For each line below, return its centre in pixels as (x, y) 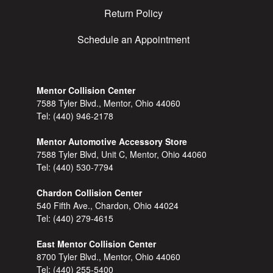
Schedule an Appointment (133, 40)
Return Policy (133, 13)
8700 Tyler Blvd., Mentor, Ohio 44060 (109, 257)
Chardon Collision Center (90, 193)
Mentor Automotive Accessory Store (112, 142)
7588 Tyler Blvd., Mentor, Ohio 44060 (109, 103)
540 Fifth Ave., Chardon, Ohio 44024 (108, 206)
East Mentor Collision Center (97, 244)
